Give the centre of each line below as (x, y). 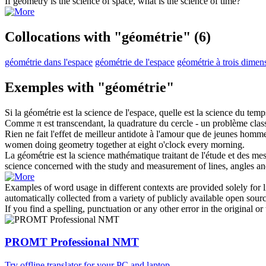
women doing (32, 144)
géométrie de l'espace (135, 62)
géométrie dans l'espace (49, 62)
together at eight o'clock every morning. (169, 144)
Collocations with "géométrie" (98, 37)
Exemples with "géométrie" (89, 87)
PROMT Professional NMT (72, 242)
